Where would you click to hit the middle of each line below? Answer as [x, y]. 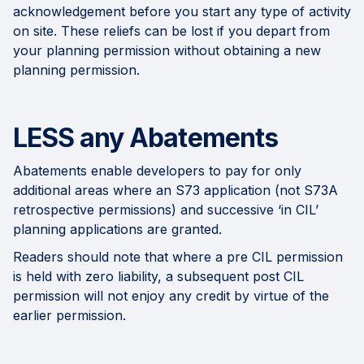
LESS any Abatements [145, 138]
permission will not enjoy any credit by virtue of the [171, 296]
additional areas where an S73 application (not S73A [175, 191]
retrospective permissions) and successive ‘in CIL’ [166, 210]
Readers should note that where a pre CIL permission [178, 257]
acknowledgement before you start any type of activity [182, 12]
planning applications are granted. [117, 230]
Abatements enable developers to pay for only [157, 171]
